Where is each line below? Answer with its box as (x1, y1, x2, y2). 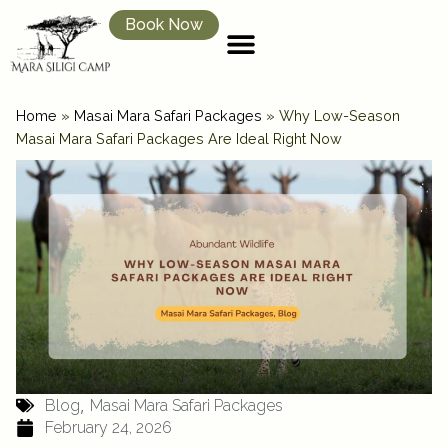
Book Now (124, 15, 203, 34)
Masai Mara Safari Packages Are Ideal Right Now (16, 130, 342, 147)
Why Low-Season (279, 107, 400, 124)
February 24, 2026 (44, 417, 172, 437)
